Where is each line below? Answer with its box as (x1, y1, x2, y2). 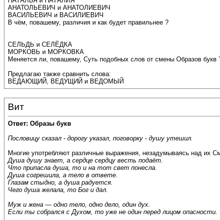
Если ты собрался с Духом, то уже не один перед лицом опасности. (8, 208, 218, 216)
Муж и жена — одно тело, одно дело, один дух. (8, 201, 150, 209)
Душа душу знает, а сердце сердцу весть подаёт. (8, 157, 163, 165)
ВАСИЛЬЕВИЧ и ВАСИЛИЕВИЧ (8, 11, 104, 19)
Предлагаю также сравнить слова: (8, 70, 111, 78)
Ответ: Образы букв (8, 120, 71, 128)
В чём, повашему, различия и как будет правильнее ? (8, 19, 168, 27)
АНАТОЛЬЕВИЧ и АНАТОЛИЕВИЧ (8, 4, 110, 12)
